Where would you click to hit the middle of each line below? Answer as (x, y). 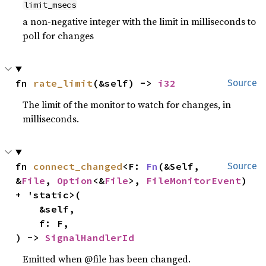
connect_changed (78, 166)
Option (75, 180)
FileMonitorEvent (194, 180)
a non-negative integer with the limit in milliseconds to (140, 21)
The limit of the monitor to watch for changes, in (127, 104)
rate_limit (63, 83)
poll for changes (58, 36)
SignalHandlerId (90, 237)
